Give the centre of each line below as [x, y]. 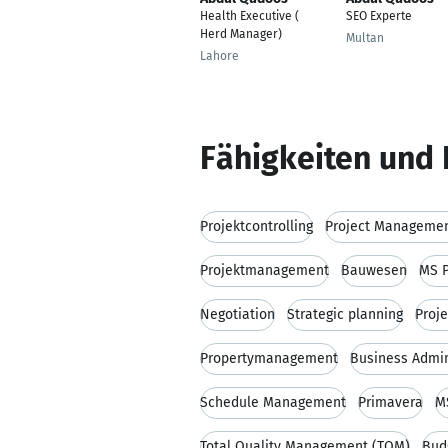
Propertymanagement [269, 358]
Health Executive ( [249, 16]
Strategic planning [345, 314]
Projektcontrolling [256, 226]
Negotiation [237, 314]
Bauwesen [374, 270]
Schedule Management [273, 402]
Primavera [390, 402]
